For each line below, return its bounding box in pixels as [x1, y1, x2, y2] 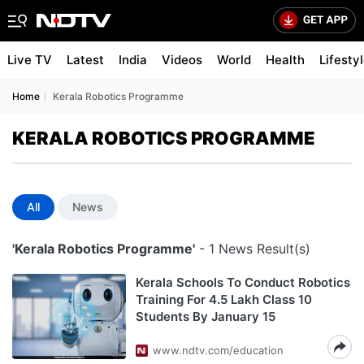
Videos [162, 52, 202, 67]
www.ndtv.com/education [153, 344, 284, 357]
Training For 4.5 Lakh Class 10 [136, 292, 312, 307]
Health [266, 52, 305, 67]
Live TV [7, 52, 52, 67]
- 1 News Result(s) [195, 240, 310, 257]
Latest [67, 52, 104, 67]
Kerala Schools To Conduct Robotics [136, 275, 350, 290]
